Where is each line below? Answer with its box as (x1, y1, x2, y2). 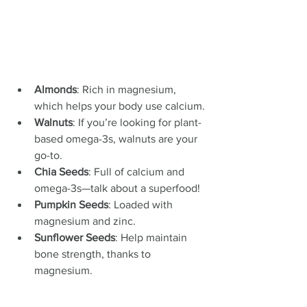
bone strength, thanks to (34, 247, 153, 260)
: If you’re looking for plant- (73, 116, 201, 128)
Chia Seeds (34, 165, 88, 177)
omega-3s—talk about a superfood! (34, 182, 200, 194)
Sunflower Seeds (34, 231, 115, 243)
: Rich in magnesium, (77, 83, 179, 95)
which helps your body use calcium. (34, 99, 205, 112)
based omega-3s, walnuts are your (34, 132, 200, 145)
